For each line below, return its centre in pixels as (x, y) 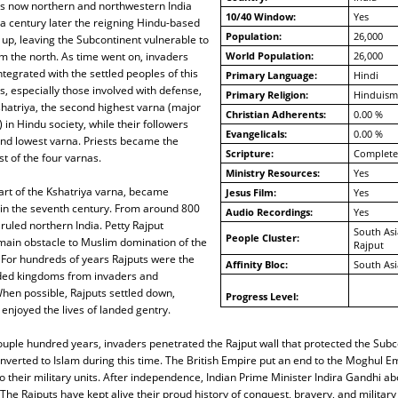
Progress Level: (262, 297)
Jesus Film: (251, 193)
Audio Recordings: (269, 212)
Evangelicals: (256, 134)
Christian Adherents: (275, 115)
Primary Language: (271, 76)
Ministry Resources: (272, 173)
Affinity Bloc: (256, 265)
